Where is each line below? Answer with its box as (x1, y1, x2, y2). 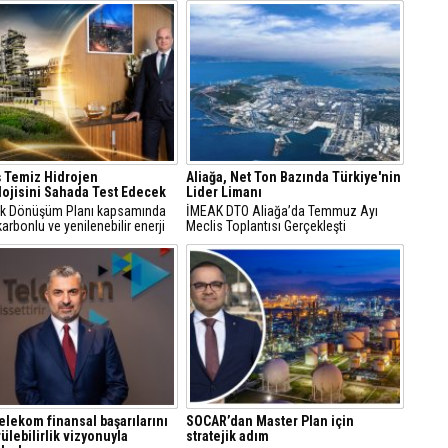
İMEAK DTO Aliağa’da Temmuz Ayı (186, 203, 378, 219)
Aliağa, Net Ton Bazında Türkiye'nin (186, 169, 401, 185)
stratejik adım (186, 428, 269, 444)
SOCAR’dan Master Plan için (186, 413, 354, 429)
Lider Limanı (186, 184, 262, 200)
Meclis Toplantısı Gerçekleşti (186, 218, 346, 234)
